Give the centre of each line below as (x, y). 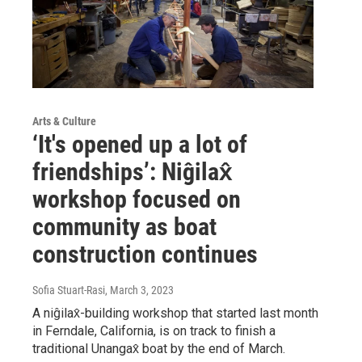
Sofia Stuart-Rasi (69, 290)
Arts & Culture (64, 121)
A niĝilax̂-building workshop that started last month (175, 313)
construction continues (145, 254)
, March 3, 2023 (139, 290)
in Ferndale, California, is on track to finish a (154, 330)
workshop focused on (137, 199)
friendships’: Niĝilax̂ (133, 171)
